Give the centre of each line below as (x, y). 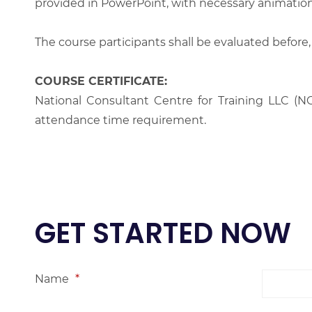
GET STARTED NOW (163, 233)
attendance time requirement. (120, 120)
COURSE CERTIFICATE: (101, 81)
